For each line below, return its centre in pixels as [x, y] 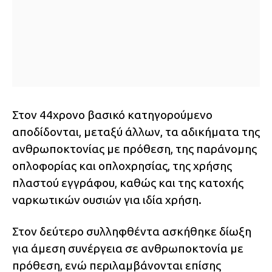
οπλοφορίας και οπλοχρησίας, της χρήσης [122, 166]
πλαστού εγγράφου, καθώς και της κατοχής [128, 183]
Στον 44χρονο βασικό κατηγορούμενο [112, 115]
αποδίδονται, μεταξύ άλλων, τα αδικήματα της [136, 132]
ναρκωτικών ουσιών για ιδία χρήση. [107, 200]
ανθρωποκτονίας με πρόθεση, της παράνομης [134, 149]
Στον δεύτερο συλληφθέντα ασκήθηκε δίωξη [132, 232]
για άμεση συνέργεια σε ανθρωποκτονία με [128, 249]
